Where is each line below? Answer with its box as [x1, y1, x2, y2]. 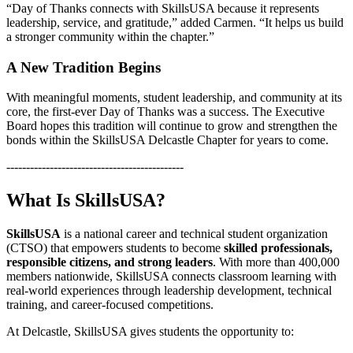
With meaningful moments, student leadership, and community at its [6, 91, 342, 105]
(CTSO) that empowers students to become [6, 241, 224, 255]
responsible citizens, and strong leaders [6, 255, 213, 269]
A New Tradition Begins [6, 58, 161, 76]
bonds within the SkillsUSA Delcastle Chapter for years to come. [6, 133, 329, 147]
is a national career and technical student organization [61, 227, 328, 241]
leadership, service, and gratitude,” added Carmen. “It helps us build [6, 15, 344, 29]
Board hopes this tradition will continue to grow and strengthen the [6, 119, 337, 133]
